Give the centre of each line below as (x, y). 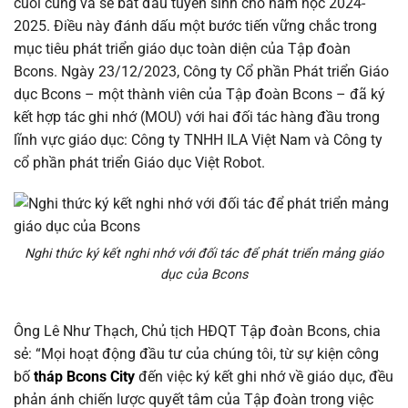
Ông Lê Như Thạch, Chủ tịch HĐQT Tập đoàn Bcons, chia (197, 331)
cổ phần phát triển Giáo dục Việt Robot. (139, 162)
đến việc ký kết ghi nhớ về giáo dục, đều (264, 376)
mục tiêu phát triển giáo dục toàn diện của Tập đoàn (182, 48)
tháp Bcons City (84, 376)
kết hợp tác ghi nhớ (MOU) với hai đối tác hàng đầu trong (197, 117)
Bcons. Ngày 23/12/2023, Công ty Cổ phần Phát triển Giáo (201, 71)
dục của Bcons (204, 275)
